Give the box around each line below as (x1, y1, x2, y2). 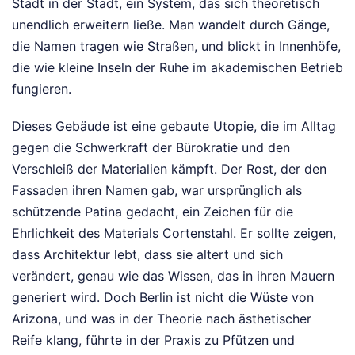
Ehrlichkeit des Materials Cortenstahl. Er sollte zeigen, (12, 224, 336, 241)
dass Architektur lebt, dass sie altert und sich (12, 246, 283, 262)
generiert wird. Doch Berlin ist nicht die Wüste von (12, 288, 314, 305)
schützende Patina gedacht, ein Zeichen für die (12, 203, 293, 219)
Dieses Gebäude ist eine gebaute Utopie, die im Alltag (12, 117, 336, 134)
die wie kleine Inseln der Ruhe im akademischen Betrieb (12, 59, 343, 75)
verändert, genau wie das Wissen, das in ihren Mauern (12, 267, 334, 284)
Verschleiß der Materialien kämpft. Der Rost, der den (12, 160, 326, 177)
